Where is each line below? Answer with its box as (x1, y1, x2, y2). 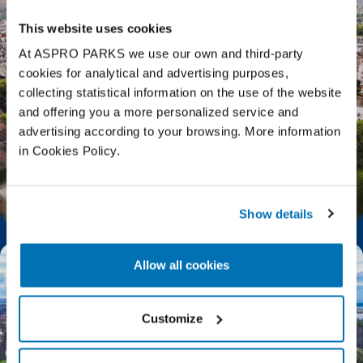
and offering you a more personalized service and (19, 105, 298, 119)
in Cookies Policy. (19, 143, 124, 158)
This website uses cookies (19, 21, 173, 35)
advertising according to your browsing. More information (19, 124, 340, 139)
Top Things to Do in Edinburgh (24, 188, 208, 204)
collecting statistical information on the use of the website (19, 85, 341, 100)
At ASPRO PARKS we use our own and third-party (19, 46, 304, 61)
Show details (239, 207, 314, 220)
